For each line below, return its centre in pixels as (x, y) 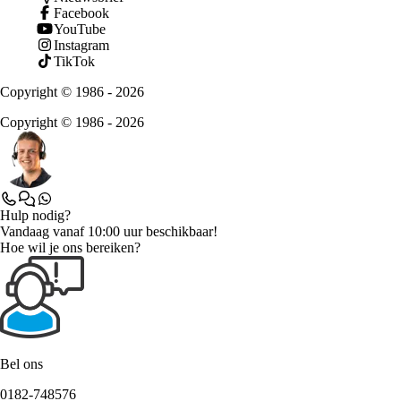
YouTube (80, 30)
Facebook (81, 13)
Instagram (81, 46)
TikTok (74, 62)
